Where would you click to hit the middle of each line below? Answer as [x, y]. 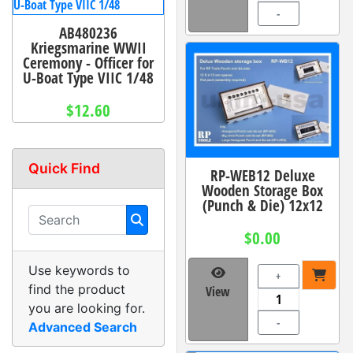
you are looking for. [87, 308]
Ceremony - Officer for [88, 63]
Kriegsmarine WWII [88, 48]
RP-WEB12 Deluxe [262, 175]
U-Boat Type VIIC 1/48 [88, 78]
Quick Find [64, 169]
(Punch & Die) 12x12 [262, 205]
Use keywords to [79, 271]
